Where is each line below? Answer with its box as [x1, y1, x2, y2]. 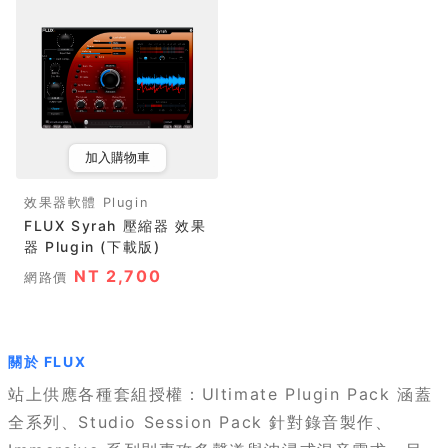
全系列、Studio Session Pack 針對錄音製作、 [8, 412, 393, 432]
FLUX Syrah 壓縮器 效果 [24, 217, 207, 234]
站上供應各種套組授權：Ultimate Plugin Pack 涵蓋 [8, 384, 433, 404]
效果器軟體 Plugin [24, 195, 149, 210]
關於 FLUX [8, 353, 87, 370]
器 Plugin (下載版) [24, 238, 161, 255]
